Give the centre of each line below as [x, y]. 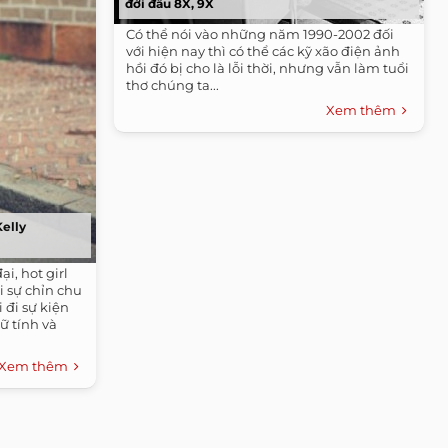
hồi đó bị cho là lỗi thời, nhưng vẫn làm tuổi [267, 67]
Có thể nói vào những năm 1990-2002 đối [260, 33]
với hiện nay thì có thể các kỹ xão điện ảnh [263, 50]
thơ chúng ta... [172, 84]
